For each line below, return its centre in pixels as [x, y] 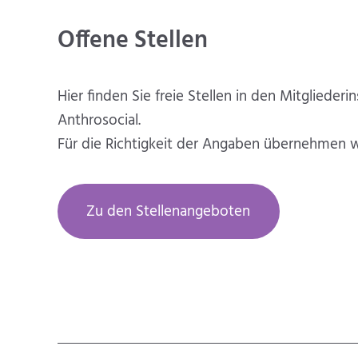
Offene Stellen [133, 41]
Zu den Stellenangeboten [168, 212]
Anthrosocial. [99, 121]
